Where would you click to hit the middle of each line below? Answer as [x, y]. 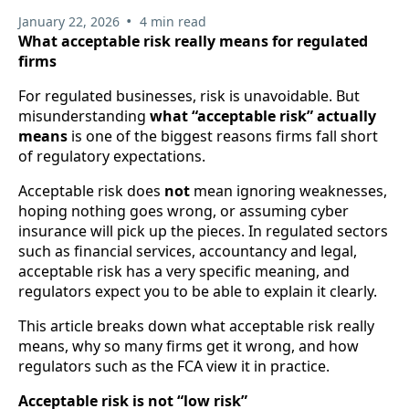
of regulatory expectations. [112, 157]
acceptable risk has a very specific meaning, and [184, 272]
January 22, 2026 [69, 22]
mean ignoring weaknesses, [290, 191]
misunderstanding [82, 116]
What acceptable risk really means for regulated [193, 42]
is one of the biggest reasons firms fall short [225, 136]
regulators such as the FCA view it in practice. [174, 367]
